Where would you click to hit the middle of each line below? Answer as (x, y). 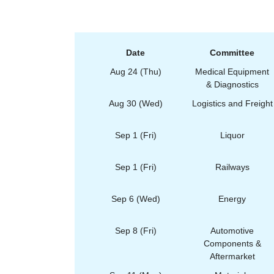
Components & (232, 243)
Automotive (232, 230)
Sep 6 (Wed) (135, 198)
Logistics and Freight (232, 103)
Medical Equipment (232, 71)
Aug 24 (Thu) (135, 71)
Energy (232, 198)
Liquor (232, 135)
